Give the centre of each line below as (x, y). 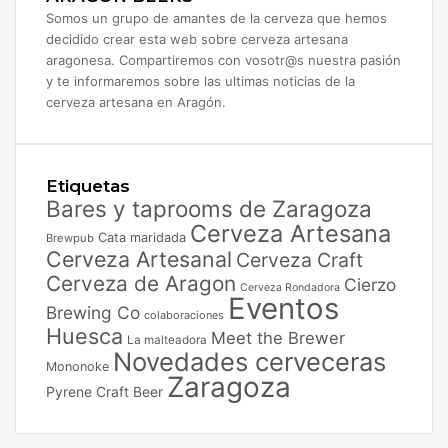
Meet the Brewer (278, 337)
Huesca (84, 335)
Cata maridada (142, 237)
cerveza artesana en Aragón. (136, 101)
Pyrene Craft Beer (104, 391)
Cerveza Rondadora (290, 287)
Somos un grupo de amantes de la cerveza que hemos (216, 17)
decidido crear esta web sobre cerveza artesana (197, 38)
